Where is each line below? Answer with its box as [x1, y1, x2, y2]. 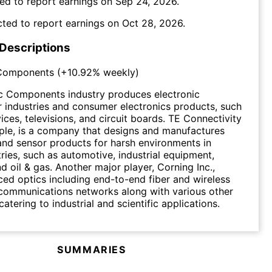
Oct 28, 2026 [122, 17, 183, 30]
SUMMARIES [57, 243, 126, 256]
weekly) [100, 66, 139, 78]
